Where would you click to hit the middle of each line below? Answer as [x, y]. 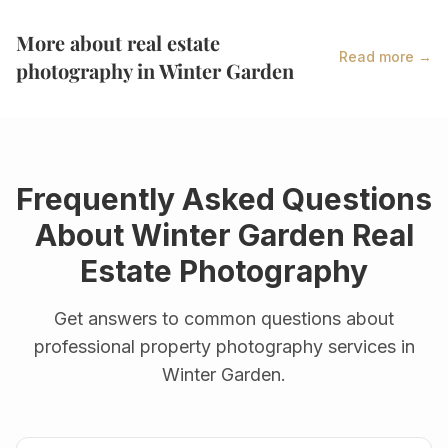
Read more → [385, 56]
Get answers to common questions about [224, 318]
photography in [87, 70]
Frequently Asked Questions [224, 198]
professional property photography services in [224, 346]
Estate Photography [224, 270]
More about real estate [118, 42]
